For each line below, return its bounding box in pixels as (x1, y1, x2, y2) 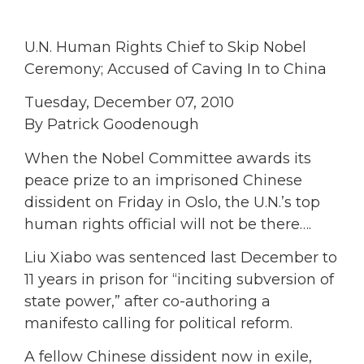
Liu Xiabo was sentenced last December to (24, 249, 337, 267)
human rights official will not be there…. (24, 214, 311, 233)
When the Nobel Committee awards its (24, 149, 311, 167)
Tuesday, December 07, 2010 (24, 93, 234, 112)
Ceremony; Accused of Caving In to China (24, 59, 327, 78)
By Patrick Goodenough (24, 115, 199, 134)
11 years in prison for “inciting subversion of (24, 271, 334, 289)
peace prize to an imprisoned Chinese (24, 171, 302, 189)
